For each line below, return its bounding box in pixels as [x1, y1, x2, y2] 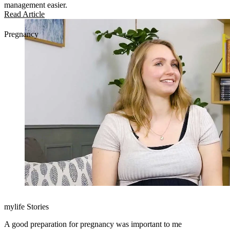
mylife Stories [4, 202, 49, 211]
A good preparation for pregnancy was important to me [4, 219, 182, 228]
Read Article [4, 9, 45, 18]
